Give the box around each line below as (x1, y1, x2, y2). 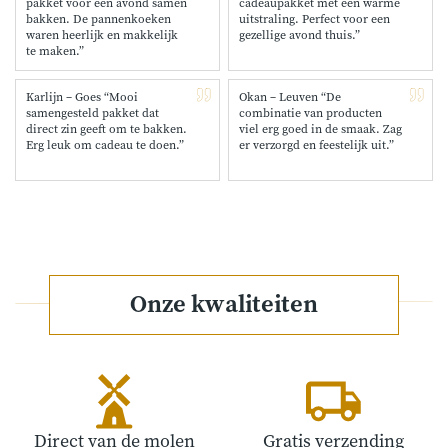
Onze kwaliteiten (130, 290, 318, 320)
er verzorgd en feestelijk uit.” (239, 138, 394, 153)
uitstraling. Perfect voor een (239, 12, 390, 27)
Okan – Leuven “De (239, 90, 341, 105)
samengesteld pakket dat (26, 106, 159, 121)
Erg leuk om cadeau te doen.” (26, 138, 184, 153)
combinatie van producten (239, 106, 382, 121)
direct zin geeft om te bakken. (26, 122, 187, 137)
